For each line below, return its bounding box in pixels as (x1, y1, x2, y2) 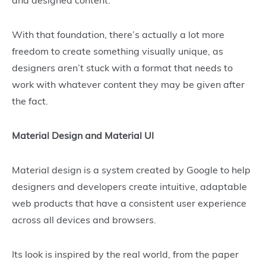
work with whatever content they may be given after (12, 78, 245, 91)
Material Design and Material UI (12, 129, 154, 142)
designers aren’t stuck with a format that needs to (12, 62, 233, 74)
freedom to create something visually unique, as (12, 45, 223, 58)
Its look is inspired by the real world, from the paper (12, 248, 239, 261)
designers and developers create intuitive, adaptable (12, 180, 247, 193)
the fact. (12, 95, 50, 107)
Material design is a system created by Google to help (12, 164, 251, 176)
